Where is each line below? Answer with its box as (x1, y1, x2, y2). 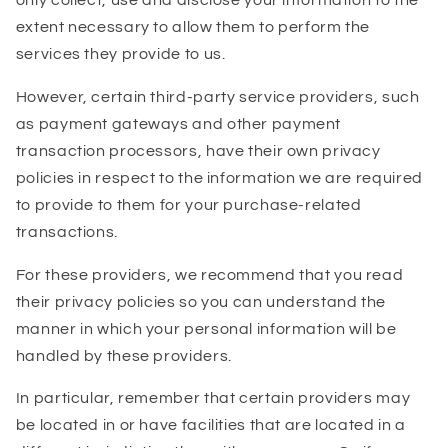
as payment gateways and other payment (15, 115, 342, 132)
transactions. (15, 223, 118, 240)
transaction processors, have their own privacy (15, 142, 381, 159)
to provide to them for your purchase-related (15, 196, 362, 213)
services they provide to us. (15, 46, 226, 63)
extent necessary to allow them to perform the (15, 19, 371, 36)
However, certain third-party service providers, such (15, 88, 420, 105)
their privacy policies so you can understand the (15, 293, 386, 310)
